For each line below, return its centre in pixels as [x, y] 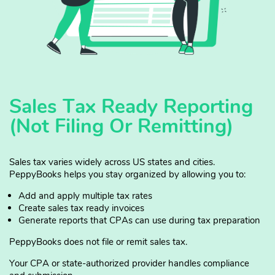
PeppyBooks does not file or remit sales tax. [98, 242]
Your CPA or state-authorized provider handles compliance [129, 264]
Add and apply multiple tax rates [85, 196]
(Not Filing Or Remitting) [121, 126]
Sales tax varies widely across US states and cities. [112, 162]
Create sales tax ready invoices [81, 208]
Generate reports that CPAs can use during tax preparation [139, 221]
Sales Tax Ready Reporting [131, 107]
